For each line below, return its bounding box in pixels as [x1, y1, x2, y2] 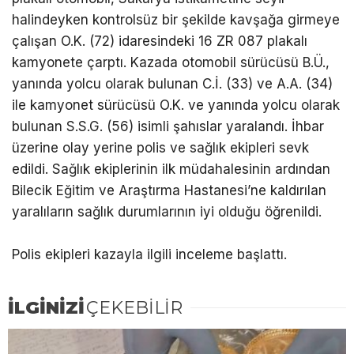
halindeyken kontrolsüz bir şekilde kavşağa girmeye [12, 12, 340, 28]
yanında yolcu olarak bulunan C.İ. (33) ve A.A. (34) [12, 76, 333, 92]
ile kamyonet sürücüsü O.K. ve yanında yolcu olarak [12, 97, 340, 114]
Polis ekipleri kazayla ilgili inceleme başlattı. [12, 247, 287, 263]
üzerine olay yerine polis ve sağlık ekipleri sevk [12, 140, 309, 156]
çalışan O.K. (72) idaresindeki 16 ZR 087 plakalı [12, 33, 307, 50]
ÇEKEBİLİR [86, 297, 183, 319]
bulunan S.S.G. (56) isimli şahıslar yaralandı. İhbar [12, 119, 324, 135]
